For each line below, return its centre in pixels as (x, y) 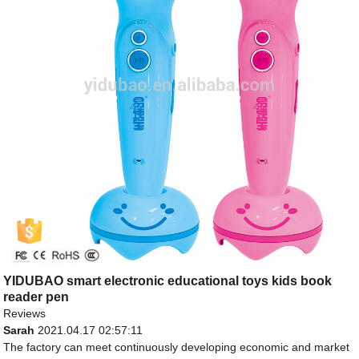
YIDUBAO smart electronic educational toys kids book (168, 281)
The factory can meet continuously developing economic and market (177, 347)
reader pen (36, 297)
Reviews (25, 314)
